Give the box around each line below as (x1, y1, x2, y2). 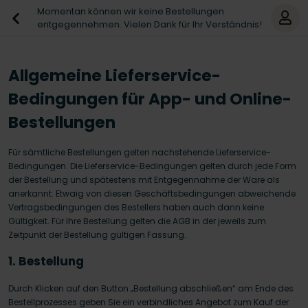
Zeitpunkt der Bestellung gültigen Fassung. (8, 229, 186, 241)
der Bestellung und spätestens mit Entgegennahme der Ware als (8, 174, 280, 186)
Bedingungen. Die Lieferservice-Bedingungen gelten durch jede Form (8, 160, 296, 172)
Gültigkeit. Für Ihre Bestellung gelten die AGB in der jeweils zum (8, 215, 266, 227)
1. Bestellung (8, 253, 84, 269)
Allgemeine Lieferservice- (8, 65, 221, 87)
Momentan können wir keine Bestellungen (37, 5, 224, 18)
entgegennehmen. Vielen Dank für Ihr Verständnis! (37, 18, 262, 31)
